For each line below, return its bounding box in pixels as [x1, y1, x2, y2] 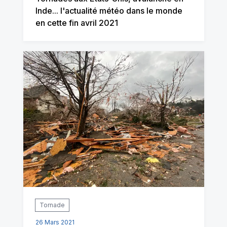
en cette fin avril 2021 [35, 18, 118, 28]
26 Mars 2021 [35, 218, 74, 226]
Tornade [39, 201, 65, 209]
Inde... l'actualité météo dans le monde [35, 6, 182, 16]
